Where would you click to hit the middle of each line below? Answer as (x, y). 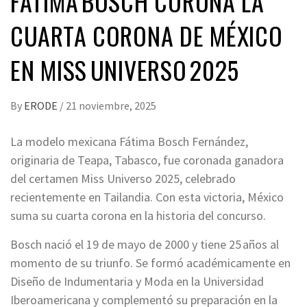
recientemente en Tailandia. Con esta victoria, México (147, 197)
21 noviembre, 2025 (111, 106)
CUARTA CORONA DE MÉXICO (147, 35)
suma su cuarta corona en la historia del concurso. (138, 216)
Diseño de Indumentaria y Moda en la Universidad (137, 281)
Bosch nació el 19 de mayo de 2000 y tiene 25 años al (145, 244)
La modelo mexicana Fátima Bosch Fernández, (129, 142)
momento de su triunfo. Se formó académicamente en (150, 263)
